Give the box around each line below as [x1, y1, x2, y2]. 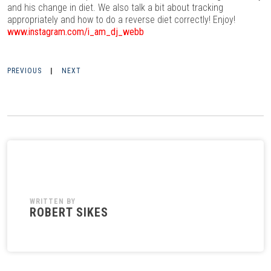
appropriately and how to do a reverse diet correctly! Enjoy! [7, 14, 235, 25]
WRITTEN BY [30, 197, 76, 206]
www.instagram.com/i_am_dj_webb [7, 26, 144, 38]
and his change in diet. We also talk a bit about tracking [7, 2, 223, 13]
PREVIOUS [7, 67, 42, 75]
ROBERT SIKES [30, 205, 108, 220]
